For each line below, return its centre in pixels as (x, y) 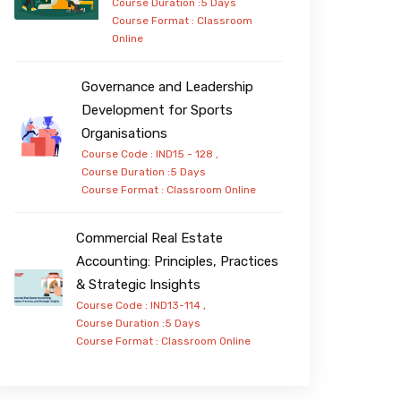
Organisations (125, 133)
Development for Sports (158, 110)
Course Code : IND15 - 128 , (150, 154)
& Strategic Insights (138, 284)
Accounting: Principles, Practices (177, 261)
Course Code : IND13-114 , (141, 305)
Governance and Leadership (168, 86)
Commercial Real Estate (149, 238)
